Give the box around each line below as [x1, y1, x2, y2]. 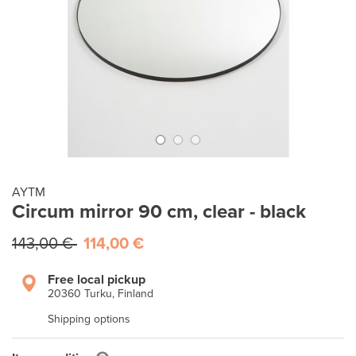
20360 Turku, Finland [48, 287, 153, 300]
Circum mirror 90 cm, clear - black [12, 200, 306, 223]
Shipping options [48, 312, 130, 326]
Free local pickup [48, 272, 145, 288]
